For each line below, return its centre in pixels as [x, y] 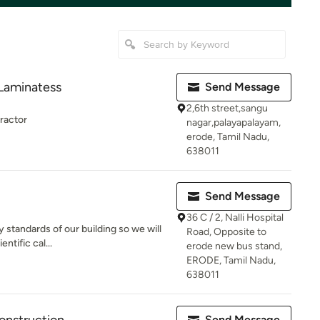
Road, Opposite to [226, 232]
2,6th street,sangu [227, 108]
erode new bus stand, [234, 246]
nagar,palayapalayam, [234, 122]
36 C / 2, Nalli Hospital [235, 217]
